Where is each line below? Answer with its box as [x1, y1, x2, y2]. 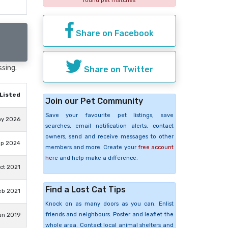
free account [137, 144, 174, 151]
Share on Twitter [81, 64, 153, 74]
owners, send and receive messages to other [45, 133, 174, 140]
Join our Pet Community [45, 96, 143, 106]
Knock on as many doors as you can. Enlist [45, 201, 174, 208]
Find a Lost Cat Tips [45, 185, 126, 195]
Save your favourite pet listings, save [45, 112, 174, 119]
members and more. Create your [45, 144, 138, 151]
